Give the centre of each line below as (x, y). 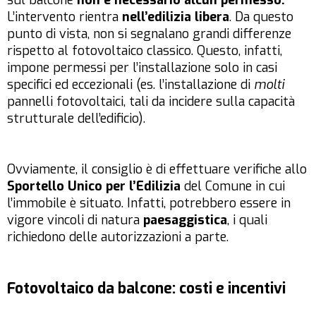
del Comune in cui (233, 187)
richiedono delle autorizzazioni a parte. (118, 237)
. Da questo (261, 17)
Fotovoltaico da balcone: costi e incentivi (146, 289)
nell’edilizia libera (176, 17)
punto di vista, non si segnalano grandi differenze (149, 34)
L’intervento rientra (65, 17)
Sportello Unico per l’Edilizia (94, 187)
